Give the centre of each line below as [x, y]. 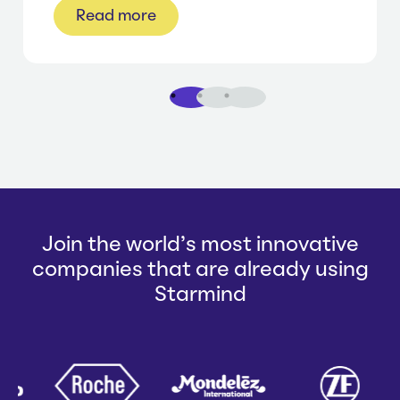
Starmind [200, 295]
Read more [116, 16]
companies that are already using [200, 270]
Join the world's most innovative [200, 245]
